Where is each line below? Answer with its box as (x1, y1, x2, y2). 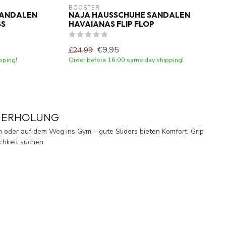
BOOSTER (69, 4, 100, 12)
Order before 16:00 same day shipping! (69, 55, 184, 65)
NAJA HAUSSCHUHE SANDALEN (69, 10, 190, 20)
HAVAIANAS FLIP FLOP (69, 19, 154, 29)
